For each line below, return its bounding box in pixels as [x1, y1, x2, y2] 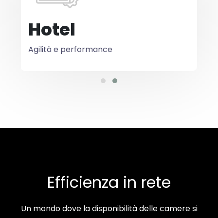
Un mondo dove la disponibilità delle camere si [20, 203, 198, 214]
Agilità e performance [28, 44, 113, 55]
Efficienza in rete [47, 171, 171, 193]
